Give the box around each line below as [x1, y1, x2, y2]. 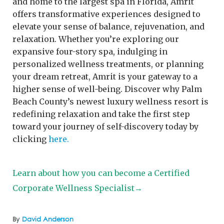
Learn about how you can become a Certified [12, 167, 189, 178]
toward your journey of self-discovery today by [12, 121, 198, 131]
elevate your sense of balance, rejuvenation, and [12, 21, 204, 31]
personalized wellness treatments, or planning [12, 58, 203, 69]
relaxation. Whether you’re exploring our [12, 33, 179, 44]
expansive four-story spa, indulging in [12, 46, 167, 56]
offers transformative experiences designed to [12, 8, 200, 19]
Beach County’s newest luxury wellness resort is [12, 96, 208, 106]
